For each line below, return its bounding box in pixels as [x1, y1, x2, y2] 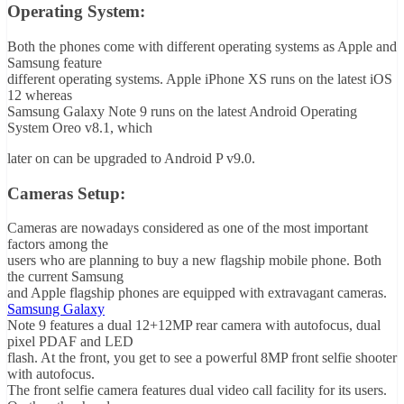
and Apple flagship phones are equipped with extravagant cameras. [7, 285, 387, 301]
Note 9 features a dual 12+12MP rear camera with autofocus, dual [7, 317, 381, 334]
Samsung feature [7, 54, 102, 70]
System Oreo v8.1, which [7, 119, 152, 135]
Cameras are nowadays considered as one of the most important [7, 220, 368, 236]
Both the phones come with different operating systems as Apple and [7, 38, 397, 54]
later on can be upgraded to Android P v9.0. [7, 150, 255, 166]
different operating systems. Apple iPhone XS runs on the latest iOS [7, 70, 392, 87]
